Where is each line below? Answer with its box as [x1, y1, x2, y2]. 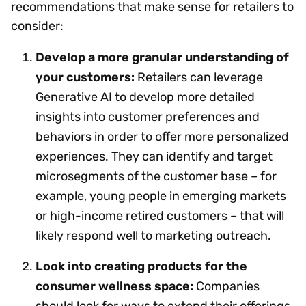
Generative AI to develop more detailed [36, 89, 255, 105]
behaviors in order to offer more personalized [36, 128, 289, 144]
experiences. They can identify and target [36, 148, 273, 164]
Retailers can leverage [135, 69, 263, 85]
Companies [193, 278, 260, 294]
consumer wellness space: [36, 278, 193, 294]
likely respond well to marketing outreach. [36, 227, 271, 243]
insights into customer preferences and [36, 109, 260, 124]
